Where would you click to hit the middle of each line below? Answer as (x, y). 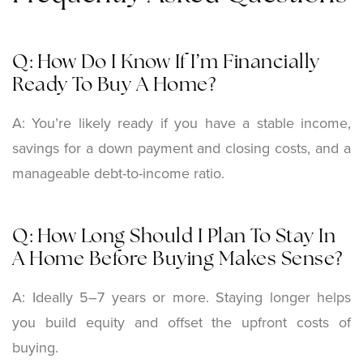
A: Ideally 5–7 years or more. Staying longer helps (181, 297)
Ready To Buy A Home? (114, 85)
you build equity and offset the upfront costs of (181, 322)
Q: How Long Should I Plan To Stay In (174, 237)
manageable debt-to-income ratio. (118, 173)
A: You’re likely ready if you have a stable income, (181, 122)
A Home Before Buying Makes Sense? (177, 260)
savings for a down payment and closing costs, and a (181, 147)
